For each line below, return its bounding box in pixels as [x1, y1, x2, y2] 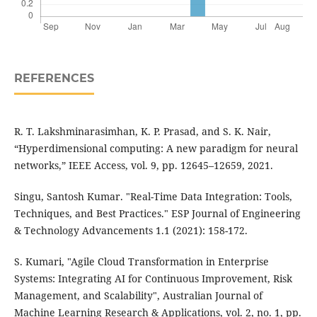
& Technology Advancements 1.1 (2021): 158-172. [13, 224, 248, 238]
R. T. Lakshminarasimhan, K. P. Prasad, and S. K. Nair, [13, 125, 271, 139]
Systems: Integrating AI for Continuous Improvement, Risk [13, 272, 292, 286]
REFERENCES [13, 71, 94, 86]
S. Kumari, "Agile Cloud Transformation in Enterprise [13, 255, 269, 269]
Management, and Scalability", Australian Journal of [13, 289, 263, 303]
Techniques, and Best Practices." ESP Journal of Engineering [13, 207, 301, 221]
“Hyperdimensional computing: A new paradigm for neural [13, 142, 298, 156]
